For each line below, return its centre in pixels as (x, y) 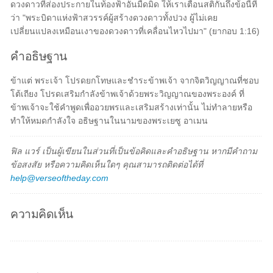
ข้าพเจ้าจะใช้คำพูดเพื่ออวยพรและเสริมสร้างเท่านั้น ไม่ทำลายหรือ (132, 107)
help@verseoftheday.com (60, 178)
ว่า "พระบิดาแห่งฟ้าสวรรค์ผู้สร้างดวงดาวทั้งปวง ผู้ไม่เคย (114, 18)
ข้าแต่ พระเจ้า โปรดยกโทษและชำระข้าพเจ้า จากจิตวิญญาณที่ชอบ (135, 80)
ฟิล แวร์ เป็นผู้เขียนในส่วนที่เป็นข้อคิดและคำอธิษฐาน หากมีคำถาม (134, 151)
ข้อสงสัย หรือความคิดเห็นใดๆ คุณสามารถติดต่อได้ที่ (107, 165)
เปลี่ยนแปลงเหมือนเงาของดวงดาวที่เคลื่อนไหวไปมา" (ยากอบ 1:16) (135, 31)
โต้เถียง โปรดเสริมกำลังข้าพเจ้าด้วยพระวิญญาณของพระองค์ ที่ (128, 94)
